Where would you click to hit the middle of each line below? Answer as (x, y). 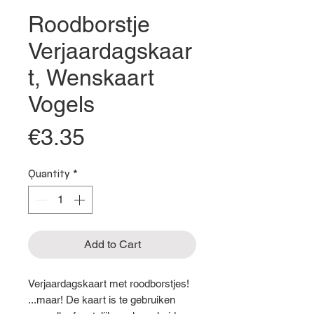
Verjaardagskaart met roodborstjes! (109, 283)
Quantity (49, 173)
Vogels (61, 104)
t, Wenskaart (91, 77)
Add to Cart (112, 244)
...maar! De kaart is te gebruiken (102, 299)
